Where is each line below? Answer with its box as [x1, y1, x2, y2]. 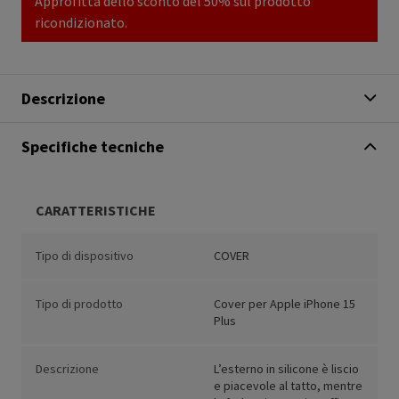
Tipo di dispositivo [36, 248, 134, 265]
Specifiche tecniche [21, 136, 164, 158]
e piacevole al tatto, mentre [214, 378, 362, 395]
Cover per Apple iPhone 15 [214, 296, 355, 313]
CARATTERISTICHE [36, 201, 156, 220]
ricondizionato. [35, 13, 127, 32]
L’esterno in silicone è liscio [214, 361, 359, 378]
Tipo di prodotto [36, 296, 123, 313]
